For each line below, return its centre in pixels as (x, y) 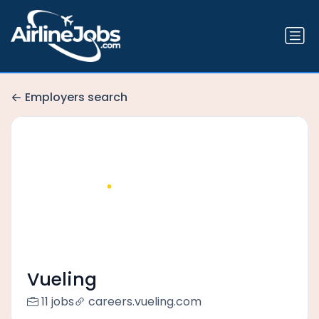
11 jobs (57, 302)
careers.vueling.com (145, 302)
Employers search (76, 98)
